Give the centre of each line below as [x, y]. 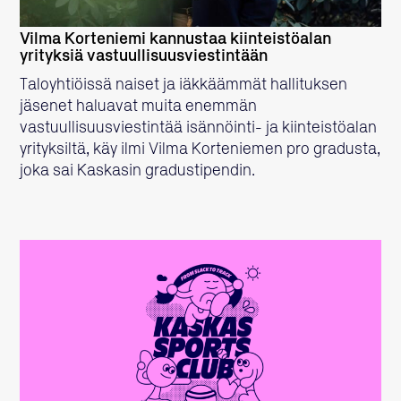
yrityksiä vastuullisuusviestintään [144, 56]
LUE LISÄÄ [200, 354]
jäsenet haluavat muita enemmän [139, 106]
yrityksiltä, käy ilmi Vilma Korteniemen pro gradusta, [200, 149]
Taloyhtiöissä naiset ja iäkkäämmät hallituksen [184, 85]
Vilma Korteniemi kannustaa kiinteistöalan [176, 39]
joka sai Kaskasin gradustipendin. [138, 171]
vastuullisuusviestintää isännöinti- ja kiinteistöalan [199, 128]
